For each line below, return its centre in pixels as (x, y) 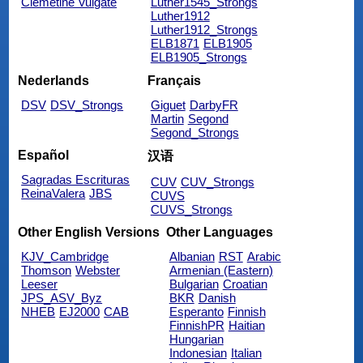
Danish (217, 297)
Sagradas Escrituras (76, 179)
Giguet (168, 105)
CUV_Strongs (217, 181)
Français (174, 80)
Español (44, 155)
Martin (167, 118)
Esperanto (196, 311)
